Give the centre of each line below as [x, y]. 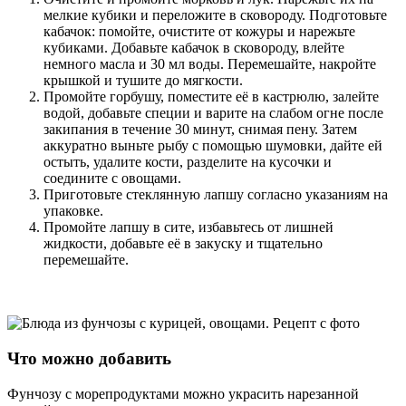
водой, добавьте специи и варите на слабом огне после [213, 113]
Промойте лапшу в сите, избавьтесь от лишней [188, 227]
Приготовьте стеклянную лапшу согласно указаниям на [216, 195]
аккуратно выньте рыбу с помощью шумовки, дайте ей [213, 146]
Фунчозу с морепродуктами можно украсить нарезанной [183, 393]
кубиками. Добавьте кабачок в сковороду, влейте [194, 48]
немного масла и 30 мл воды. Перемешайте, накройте [210, 64]
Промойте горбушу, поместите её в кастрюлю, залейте [211, 97]
